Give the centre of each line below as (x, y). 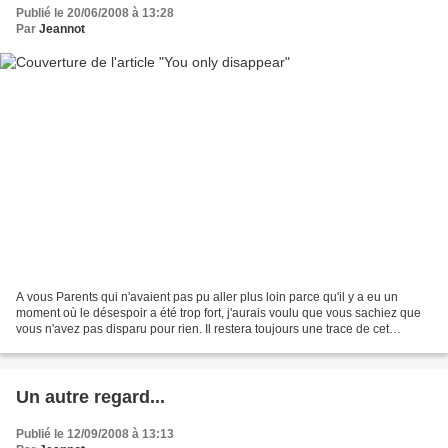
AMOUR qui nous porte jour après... (112, 344)
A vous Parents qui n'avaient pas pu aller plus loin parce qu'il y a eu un (207, 296)
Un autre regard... (90, 396)
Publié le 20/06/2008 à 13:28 (95, 13)
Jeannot (62, 29)
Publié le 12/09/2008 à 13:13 (95, 433)
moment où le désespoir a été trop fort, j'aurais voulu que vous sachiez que (218, 312)
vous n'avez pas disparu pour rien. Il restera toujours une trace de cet (202, 328)
